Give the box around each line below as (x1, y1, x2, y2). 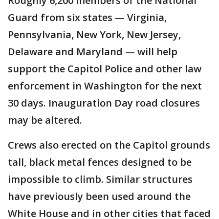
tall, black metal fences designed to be (8, 155, 192, 169)
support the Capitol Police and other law (8, 62, 201, 75)
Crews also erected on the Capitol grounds (8, 138, 210, 152)
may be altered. (8, 113, 82, 127)
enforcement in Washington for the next (8, 79, 202, 92)
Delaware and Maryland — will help (8, 45, 177, 58)
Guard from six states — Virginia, (8, 11, 167, 24)
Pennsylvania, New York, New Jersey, (8, 28, 181, 41)
